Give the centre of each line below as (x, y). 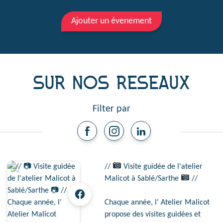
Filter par (111, 109)
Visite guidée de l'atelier (162, 167)
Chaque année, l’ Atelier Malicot (157, 202)
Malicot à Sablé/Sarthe (143, 178)
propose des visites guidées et (153, 214)
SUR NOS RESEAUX (111, 85)
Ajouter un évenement (111, 21)
